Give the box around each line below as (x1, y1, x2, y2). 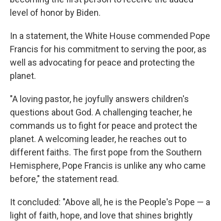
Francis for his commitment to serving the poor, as (10, 44, 207, 54)
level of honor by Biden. (10, 7, 101, 18)
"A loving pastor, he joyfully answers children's (10, 94, 189, 104)
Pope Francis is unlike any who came (62, 160, 206, 171)
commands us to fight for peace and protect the (10, 120, 197, 131)
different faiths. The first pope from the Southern (10, 147, 202, 157)
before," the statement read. (10, 174, 119, 184)
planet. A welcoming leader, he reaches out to (10, 134, 186, 144)
